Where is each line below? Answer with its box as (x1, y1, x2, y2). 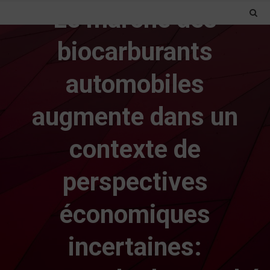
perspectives (62, 166, 208, 196)
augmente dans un (32, 101, 238, 131)
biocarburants (57, 36, 213, 66)
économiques (60, 199, 210, 229)
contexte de (69, 134, 201, 164)
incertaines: (68, 231, 202, 262)
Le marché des (53, 4, 217, 34)
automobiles (66, 69, 204, 99)
